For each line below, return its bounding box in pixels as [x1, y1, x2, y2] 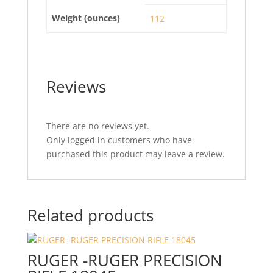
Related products [27, 204, 154, 226]
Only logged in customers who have [46, 134, 192, 146]
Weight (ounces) [52, 12, 120, 24]
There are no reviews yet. [46, 120, 149, 132]
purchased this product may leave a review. [46, 148, 225, 160]
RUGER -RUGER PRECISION [27, 249, 222, 271]
